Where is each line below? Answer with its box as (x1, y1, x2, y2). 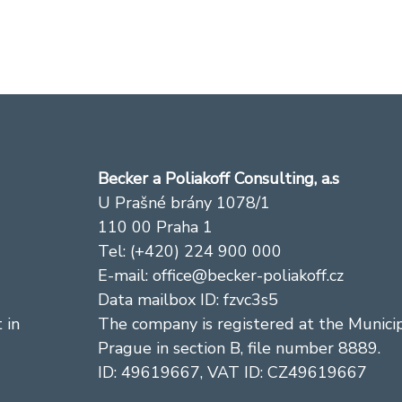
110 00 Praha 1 (98, 216, 214, 239)
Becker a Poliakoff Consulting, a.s (98, 168, 340, 190)
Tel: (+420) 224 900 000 (98, 240, 283, 263)
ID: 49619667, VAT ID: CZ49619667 (98, 362, 368, 384)
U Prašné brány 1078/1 (98, 192, 271, 214)
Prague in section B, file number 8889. (98, 337, 381, 360)
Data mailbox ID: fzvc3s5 (98, 289, 279, 311)
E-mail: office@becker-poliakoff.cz (98, 265, 345, 287)
